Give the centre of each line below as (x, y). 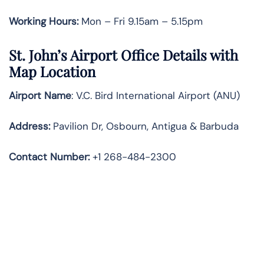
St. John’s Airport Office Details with (123, 55)
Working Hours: (44, 21)
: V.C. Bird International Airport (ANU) (156, 96)
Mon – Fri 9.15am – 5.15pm (141, 21)
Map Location (52, 72)
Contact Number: (49, 157)
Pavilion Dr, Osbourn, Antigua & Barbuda (144, 126)
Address (29, 126)
